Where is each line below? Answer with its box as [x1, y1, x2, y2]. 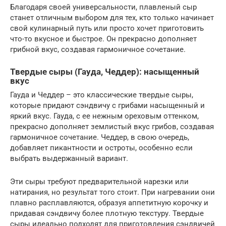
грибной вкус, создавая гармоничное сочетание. [10, 45, 186, 54]
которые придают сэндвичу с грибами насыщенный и [10, 101, 205, 110]
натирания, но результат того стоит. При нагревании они [10, 188, 215, 197]
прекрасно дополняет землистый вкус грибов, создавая [10, 122, 214, 132]
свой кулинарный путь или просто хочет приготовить [10, 24, 204, 33]
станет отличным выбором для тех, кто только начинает [10, 13, 214, 22]
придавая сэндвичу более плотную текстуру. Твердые [10, 209, 204, 218]
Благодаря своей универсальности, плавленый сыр [10, 3, 197, 12]
